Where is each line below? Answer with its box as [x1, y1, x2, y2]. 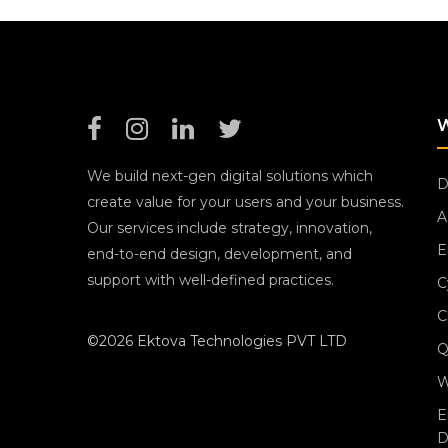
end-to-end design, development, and [87, 245, 352, 263]
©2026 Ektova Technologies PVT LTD [87, 332, 347, 350]
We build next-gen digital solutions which [87, 167, 373, 185]
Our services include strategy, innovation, [87, 219, 372, 237]
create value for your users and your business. [87, 193, 404, 211]
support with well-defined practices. [87, 271, 334, 289]
